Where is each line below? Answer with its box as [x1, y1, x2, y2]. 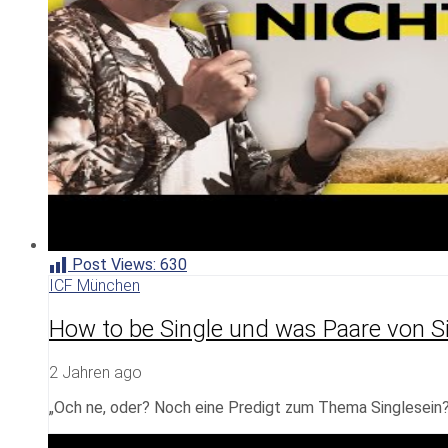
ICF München [49, 276, 140, 296]
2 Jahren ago [49, 363, 142, 383]
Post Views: [72, 255, 156, 275]
